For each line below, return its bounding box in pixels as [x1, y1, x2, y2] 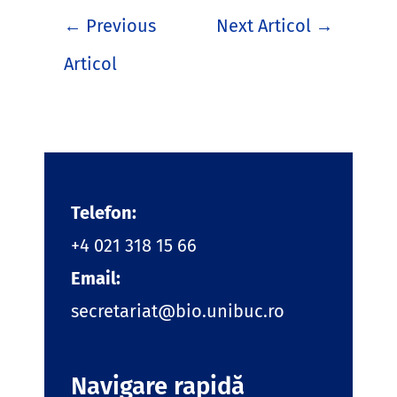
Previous [82, 14, 156, 36]
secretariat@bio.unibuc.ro [71, 300, 284, 322]
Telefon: [71, 201, 136, 223]
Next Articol [216, 14, 315, 36]
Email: [71, 267, 121, 289]
